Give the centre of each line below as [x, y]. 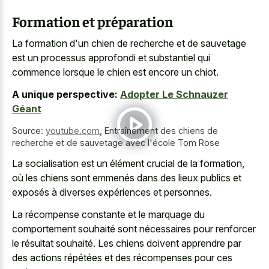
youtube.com [73, 130]
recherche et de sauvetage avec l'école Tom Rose [116, 142]
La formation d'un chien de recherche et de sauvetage [129, 44]
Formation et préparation [92, 21]
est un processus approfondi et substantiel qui [111, 58]
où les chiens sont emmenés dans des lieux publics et [127, 178]
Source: [29, 130]
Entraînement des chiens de [161, 130]
